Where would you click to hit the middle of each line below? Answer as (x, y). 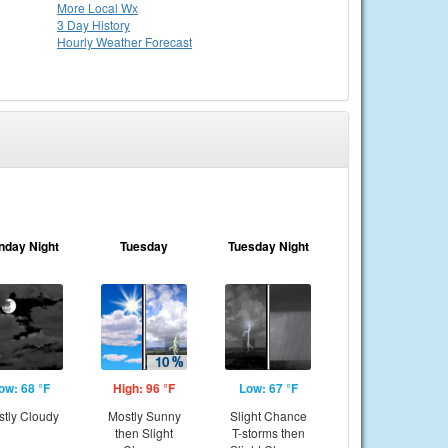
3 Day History (93, 24)
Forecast (168, 41)
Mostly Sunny (144, 415)
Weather (120, 41)
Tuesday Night (268, 246)
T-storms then (268, 432)
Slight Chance (268, 415)
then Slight (144, 432)
